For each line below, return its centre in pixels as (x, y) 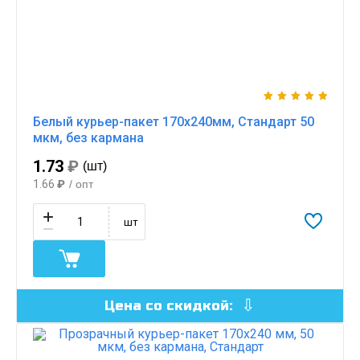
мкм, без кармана (88, 137)
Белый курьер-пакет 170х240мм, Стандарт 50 (174, 121)
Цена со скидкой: (170, 305)
